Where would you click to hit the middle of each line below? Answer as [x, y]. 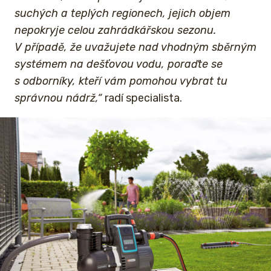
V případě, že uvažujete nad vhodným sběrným [135, 47]
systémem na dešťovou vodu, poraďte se [119, 64]
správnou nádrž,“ [60, 98]
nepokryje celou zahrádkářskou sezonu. [115, 30]
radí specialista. [143, 98]
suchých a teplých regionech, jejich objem [122, 13]
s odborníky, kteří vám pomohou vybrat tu [121, 81]
